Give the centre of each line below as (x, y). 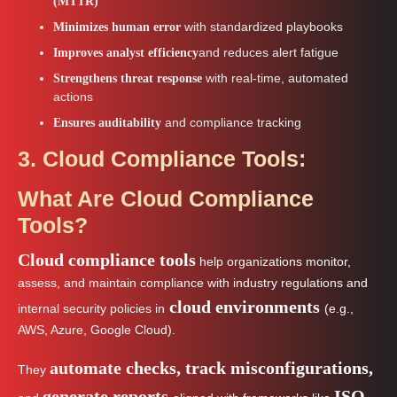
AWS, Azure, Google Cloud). (97, 330)
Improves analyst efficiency (126, 52)
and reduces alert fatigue (269, 52)
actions (73, 96)
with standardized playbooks (264, 26)
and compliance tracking (233, 122)
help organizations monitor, (273, 261)
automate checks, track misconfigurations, (211, 367)
